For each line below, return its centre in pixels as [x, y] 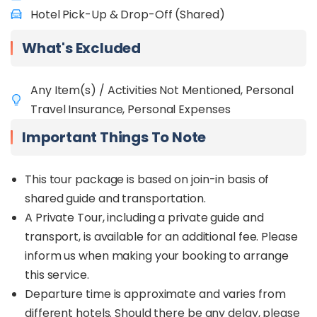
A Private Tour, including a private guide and [144, 218]
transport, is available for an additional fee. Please [161, 237]
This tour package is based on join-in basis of [147, 179]
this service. [57, 275]
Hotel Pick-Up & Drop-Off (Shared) [128, 15]
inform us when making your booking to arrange [157, 256]
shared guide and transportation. [117, 198]
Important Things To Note [114, 137]
